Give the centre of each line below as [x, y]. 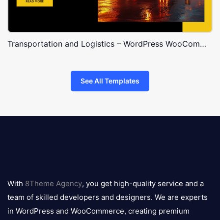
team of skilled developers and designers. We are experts [108, 197]
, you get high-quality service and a [143, 184]
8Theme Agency [54, 184]
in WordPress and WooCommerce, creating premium [98, 211]
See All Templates [110, 81]
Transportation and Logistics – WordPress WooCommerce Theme [203, 44]
